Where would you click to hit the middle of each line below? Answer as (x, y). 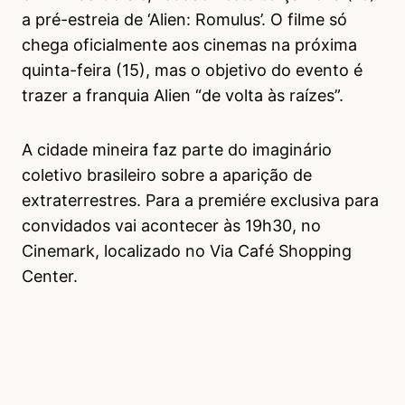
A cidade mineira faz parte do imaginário (177, 150)
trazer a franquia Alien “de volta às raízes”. (183, 96)
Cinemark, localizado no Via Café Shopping (187, 251)
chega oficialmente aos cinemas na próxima (189, 45)
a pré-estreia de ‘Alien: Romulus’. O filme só (184, 20)
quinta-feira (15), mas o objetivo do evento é (192, 71)
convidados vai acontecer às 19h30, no (171, 226)
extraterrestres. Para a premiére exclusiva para (200, 201)
